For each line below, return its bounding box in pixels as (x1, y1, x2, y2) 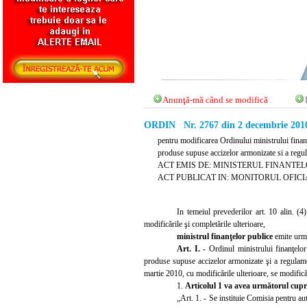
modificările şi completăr (144, 219, 223, 229)
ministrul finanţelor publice (177, 231, 275, 241)
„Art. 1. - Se (177, 293, 219, 303)
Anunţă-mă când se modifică (162, 95, 269, 106)
